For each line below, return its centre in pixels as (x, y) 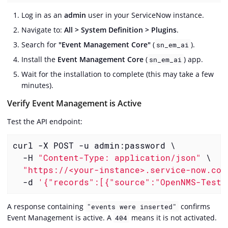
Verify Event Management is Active (74, 103)
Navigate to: (43, 30)
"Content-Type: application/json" (119, 158)
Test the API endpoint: (45, 121)
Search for (40, 44)
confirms (194, 206)
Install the (39, 59)
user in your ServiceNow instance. (145, 15)
